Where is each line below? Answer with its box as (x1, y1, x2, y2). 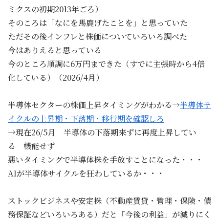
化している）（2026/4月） (8, 71, 104, 83)
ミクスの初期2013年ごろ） (8, 3, 103, 15)
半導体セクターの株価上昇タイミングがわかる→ (8, 99, 180, 110)
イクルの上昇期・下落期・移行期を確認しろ (8, 112, 164, 124)
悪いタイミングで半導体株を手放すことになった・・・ (8, 153, 211, 165)
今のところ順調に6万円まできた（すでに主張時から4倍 (8, 58, 205, 69)
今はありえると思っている (8, 44, 102, 56)
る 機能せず (8, 140, 55, 152)
